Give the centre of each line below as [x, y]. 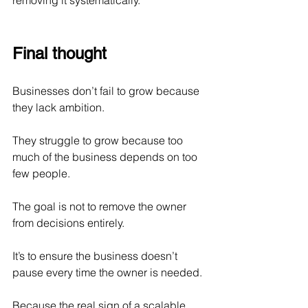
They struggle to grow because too [99, 141]
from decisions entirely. [68, 223]
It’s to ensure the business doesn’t [96, 256]
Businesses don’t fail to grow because [107, 91]
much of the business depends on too [106, 157]
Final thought [59, 54]
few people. [41, 174]
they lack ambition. [58, 108]
